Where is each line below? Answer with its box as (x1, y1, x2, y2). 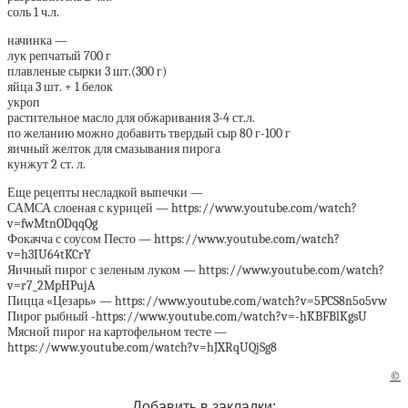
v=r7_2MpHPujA (7, 278, 95, 293)
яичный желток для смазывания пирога (7, 141, 220, 157)
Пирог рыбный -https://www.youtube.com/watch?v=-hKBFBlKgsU (7, 309, 367, 324)
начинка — (7, 33, 67, 48)
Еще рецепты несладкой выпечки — (7, 185, 203, 200)
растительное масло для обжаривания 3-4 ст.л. (7, 110, 255, 126)
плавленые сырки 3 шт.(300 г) (7, 64, 167, 79)
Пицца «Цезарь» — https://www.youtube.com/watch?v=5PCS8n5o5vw (7, 293, 387, 309)
